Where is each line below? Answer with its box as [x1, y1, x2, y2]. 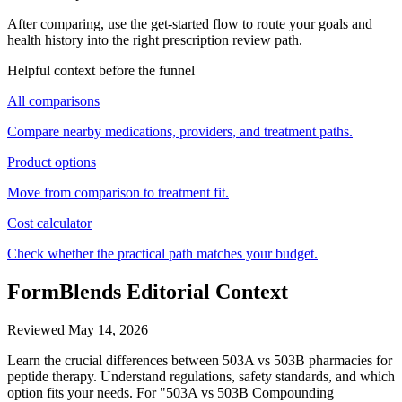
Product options [7, 154, 96, 170]
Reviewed [7, 322, 68, 338]
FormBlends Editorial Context [7, 280, 288, 304]
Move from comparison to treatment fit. [7, 185, 229, 201]
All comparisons [7, 93, 100, 109]
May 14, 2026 [68, 322, 148, 338]
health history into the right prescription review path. [7, 32, 302, 48]
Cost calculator [7, 215, 92, 232]
